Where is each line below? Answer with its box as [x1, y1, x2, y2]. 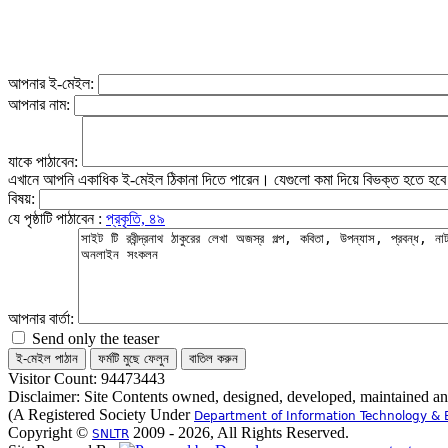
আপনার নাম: [8, 96, 74, 113]
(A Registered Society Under [8, 406, 194, 423]
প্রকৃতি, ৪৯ [106, 210, 165, 227]
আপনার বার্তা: [8, 310, 78, 327]
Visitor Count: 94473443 [8, 370, 165, 387]
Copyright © [8, 424, 92, 441]
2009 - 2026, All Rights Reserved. [129, 424, 349, 441]
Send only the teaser [28, 330, 159, 347]
